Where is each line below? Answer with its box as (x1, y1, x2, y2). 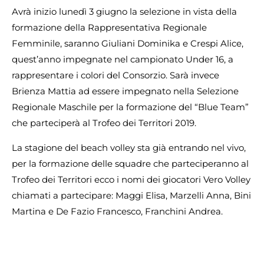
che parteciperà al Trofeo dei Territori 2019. (12, 117, 196, 129)
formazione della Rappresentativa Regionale (12, 22, 207, 34)
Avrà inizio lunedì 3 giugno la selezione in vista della (12, 6, 237, 18)
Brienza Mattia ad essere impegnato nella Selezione (12, 85, 239, 97)
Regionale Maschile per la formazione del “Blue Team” (12, 101, 249, 113)
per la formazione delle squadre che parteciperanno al (12, 157, 249, 169)
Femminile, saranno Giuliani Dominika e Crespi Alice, (12, 38, 243, 49)
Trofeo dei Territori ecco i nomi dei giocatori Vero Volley (12, 173, 250, 185)
